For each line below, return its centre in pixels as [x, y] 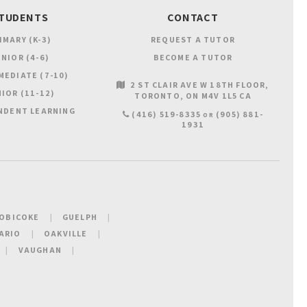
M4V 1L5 [219, 95]
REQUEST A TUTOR [193, 39]
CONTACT [193, 17]
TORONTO [157, 95]
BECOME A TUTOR [193, 57]
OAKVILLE [65, 234]
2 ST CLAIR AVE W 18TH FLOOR [198, 84]
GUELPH [80, 217]
